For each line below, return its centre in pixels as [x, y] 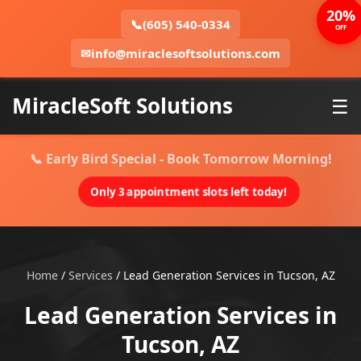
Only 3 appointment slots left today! [189, 192]
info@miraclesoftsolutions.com [186, 53]
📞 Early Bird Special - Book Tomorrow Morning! [180, 159]
